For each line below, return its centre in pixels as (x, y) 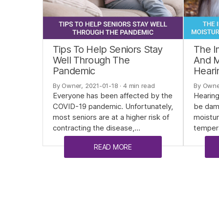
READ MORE (113, 147)
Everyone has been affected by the (113, 96)
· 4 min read (136, 86)
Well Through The (91, 60)
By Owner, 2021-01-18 (86, 86)
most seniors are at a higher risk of (111, 117)
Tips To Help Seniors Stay (108, 50)
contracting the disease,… (97, 128)
